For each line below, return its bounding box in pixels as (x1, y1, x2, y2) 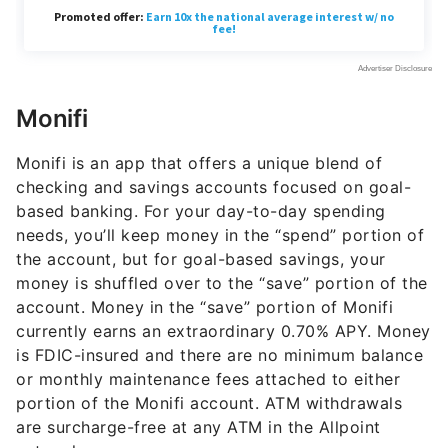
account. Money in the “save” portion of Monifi (16, 293, 393, 314)
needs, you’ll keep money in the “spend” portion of (16, 221, 424, 242)
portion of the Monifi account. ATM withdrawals (16, 389, 402, 410)
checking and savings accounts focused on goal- (16, 173, 411, 194)
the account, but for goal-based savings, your (16, 245, 386, 266)
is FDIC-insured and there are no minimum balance (16, 341, 423, 362)
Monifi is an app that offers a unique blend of (16, 149, 382, 170)
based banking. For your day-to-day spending (16, 197, 386, 218)
